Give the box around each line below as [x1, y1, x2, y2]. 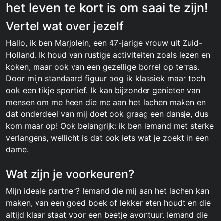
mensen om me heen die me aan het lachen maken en [6, 97, 206, 107]
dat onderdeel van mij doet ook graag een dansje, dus [6, 109, 208, 119]
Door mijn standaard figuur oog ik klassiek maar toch [6, 74, 205, 83]
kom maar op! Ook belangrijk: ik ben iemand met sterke [6, 121, 214, 131]
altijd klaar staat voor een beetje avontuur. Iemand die [6, 210, 208, 220]
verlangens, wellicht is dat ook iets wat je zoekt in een [6, 133, 209, 143]
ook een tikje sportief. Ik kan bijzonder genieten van [6, 85, 200, 95]
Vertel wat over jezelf [6, 19, 124, 33]
